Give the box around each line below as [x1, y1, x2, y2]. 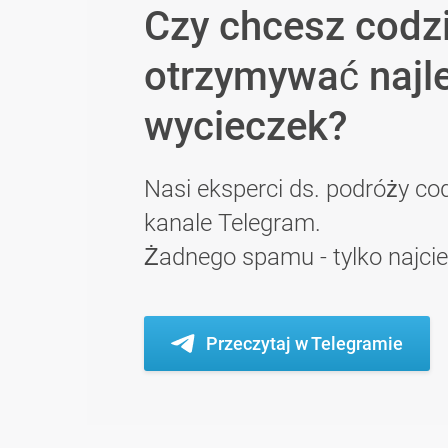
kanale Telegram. [144, 209, 321, 238]
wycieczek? [144, 103, 347, 151]
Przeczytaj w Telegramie [206, 333, 403, 355]
